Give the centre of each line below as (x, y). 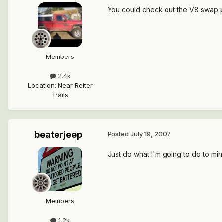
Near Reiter (75, 85)
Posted (119, 134)
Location (41, 85)
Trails (60, 94)
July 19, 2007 (151, 134)
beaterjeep (58, 134)
